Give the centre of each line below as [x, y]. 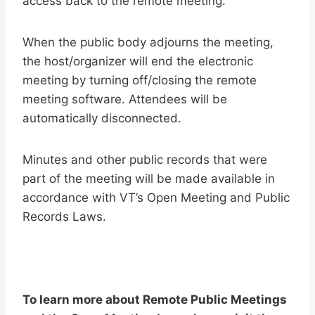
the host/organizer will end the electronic [138, 62]
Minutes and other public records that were [145, 160]
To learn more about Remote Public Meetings [155, 300]
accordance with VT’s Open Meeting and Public [156, 198]
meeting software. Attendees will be [125, 99]
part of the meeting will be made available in [149, 179]
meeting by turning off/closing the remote [140, 81]
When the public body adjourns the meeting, [148, 43]
